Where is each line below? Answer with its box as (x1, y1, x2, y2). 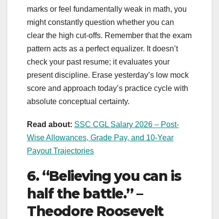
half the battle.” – (27, 185, 143, 202)
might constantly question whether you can (27, 18, 174, 26)
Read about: (27, 120, 74, 129)
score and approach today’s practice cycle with (27, 84, 188, 92)
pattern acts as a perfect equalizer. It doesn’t (27, 44, 178, 53)
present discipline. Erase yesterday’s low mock (27, 70, 189, 79)
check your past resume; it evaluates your (27, 57, 170, 66)
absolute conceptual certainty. (27, 97, 130, 106)
